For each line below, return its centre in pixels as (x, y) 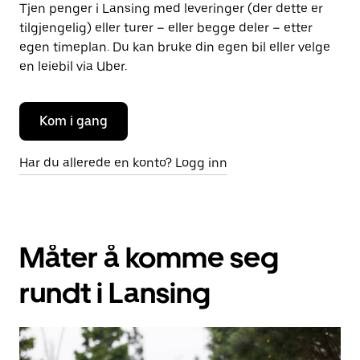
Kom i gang (74, 121)
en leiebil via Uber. (73, 66)
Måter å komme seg (149, 258)
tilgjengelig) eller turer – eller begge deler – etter (166, 28)
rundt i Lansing (115, 293)
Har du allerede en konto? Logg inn (123, 163)
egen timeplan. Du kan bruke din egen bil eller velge (175, 47)
